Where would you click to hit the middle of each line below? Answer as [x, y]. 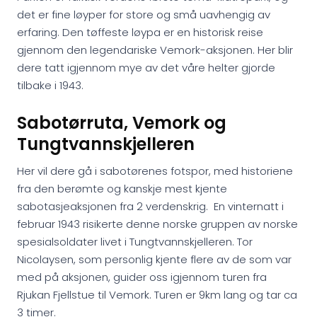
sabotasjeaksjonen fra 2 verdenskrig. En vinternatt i [150, 206]
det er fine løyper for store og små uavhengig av [144, 15]
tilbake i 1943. [50, 85]
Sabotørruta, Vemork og [122, 123]
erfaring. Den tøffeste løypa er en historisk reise [140, 32]
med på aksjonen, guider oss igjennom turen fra [142, 277]
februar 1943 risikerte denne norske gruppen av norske [157, 224]
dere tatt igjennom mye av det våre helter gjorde [146, 68]
